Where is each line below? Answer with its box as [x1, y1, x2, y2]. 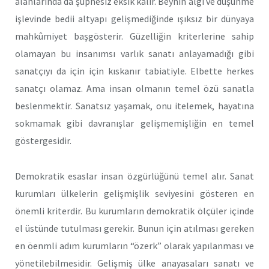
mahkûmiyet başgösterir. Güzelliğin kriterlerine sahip [15, 30, 254, 43]
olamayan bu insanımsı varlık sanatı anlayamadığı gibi [15, 47, 254, 60]
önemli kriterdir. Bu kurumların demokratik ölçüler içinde [15, 204, 254, 217]
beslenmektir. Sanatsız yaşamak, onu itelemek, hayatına [15, 100, 254, 112]
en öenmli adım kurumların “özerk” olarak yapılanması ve [15, 239, 254, 252]
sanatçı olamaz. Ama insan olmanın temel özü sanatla [15, 82, 254, 95]
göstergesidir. [15, 134, 71, 147]
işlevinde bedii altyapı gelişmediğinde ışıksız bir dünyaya [15, 13, 254, 25]
